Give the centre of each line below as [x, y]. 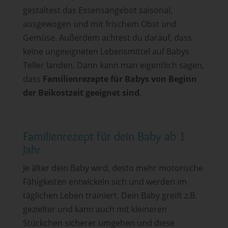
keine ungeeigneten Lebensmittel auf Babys [106, 51]
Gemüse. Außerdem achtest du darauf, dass [107, 37]
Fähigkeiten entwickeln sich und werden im [105, 181]
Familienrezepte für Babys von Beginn [120, 79]
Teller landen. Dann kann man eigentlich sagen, [113, 65]
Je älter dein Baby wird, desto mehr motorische [113, 168]
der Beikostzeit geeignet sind [81, 92]
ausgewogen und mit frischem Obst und [99, 24]
